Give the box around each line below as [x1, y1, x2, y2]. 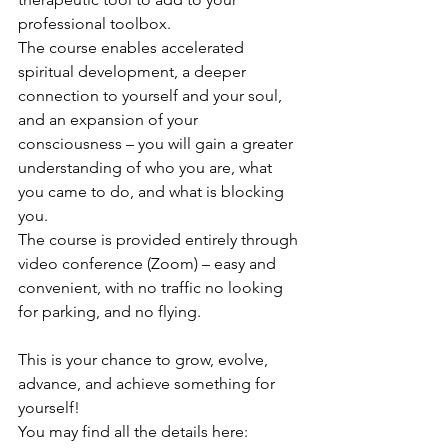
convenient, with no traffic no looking [18, 278, 287, 298]
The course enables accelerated [18, 38, 248, 58]
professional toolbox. [18, 14, 171, 34]
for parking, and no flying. [18, 302, 201, 322]
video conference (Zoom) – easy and [18, 254, 280, 274]
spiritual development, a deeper [18, 62, 250, 82]
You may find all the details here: [18, 422, 252, 442]
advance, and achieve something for [18, 374, 279, 394]
